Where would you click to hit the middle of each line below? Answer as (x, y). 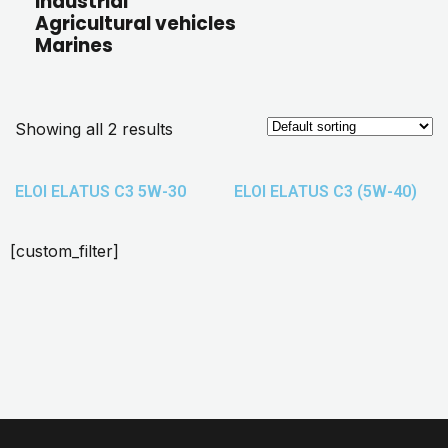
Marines (74, 45)
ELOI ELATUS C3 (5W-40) (325, 191)
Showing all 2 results (94, 129)
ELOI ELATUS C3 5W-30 (100, 191)
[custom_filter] (64, 251)
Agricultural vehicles (135, 23)
